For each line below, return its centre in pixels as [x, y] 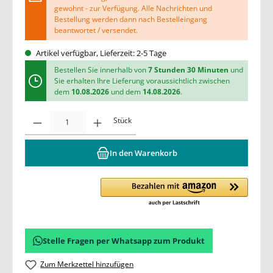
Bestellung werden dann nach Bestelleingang [130, 19]
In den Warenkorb [143, 153]
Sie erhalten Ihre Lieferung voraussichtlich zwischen [142, 80]
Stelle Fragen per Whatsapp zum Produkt [124, 240]
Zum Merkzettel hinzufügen [87, 264]
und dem [126, 91]
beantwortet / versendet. [96, 30]
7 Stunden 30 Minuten [189, 69]
